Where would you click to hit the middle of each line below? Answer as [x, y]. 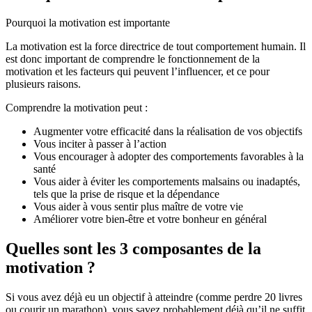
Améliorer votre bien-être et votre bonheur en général [150, 219]
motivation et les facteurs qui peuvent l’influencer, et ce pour [138, 71]
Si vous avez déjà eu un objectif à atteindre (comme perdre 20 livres [154, 297]
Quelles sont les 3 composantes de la [133, 248]
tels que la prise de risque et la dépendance [126, 194]
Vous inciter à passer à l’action [100, 143]
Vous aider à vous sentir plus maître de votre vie [138, 206]
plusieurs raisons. [43, 84]
